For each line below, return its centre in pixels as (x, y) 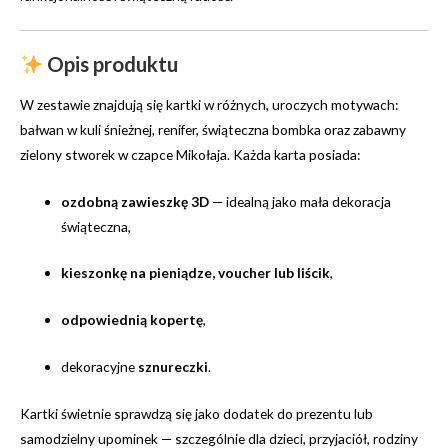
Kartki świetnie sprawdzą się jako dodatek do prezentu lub (196, 414)
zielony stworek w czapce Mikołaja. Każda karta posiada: (190, 154)
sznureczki (173, 367)
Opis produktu (111, 64)
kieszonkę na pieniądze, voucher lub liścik (196, 273)
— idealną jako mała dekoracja (300, 201)
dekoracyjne (100, 367)
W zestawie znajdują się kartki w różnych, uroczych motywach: (209, 104)
